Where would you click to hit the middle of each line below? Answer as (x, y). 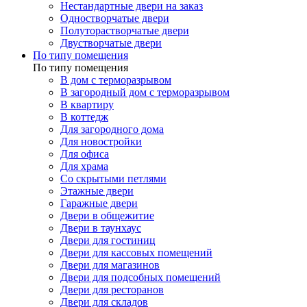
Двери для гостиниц (108, 241)
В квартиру (87, 105)
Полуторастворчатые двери (125, 31)
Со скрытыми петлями (113, 179)
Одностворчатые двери (115, 19)
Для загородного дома (112, 130)
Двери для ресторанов (112, 290)
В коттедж (84, 117)
